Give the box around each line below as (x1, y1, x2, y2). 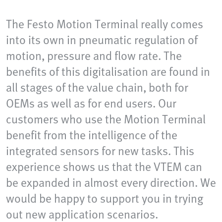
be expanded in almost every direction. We (6, 173, 216, 191)
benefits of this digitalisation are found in (6, 62, 210, 80)
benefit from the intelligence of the (6, 126, 177, 144)
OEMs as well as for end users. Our (6, 94, 176, 112)
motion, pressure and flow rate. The (6, 47, 182, 64)
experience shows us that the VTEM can (6, 158, 202, 175)
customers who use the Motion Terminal (6, 110, 206, 128)
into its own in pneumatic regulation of (6, 31, 198, 49)
